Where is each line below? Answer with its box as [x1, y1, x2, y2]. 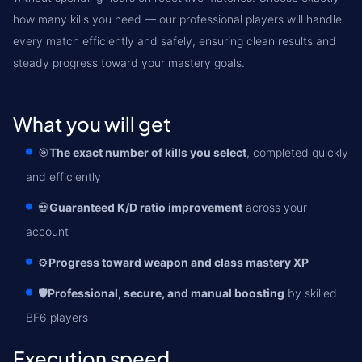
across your [242, 200, 307, 214]
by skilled [284, 286, 337, 300]
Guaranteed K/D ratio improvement [49, 200, 242, 214]
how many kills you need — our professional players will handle [13, 12, 342, 26]
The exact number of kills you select [49, 145, 246, 159]
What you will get [13, 112, 171, 136]
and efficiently [26, 170, 101, 183]
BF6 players [26, 310, 88, 324]
